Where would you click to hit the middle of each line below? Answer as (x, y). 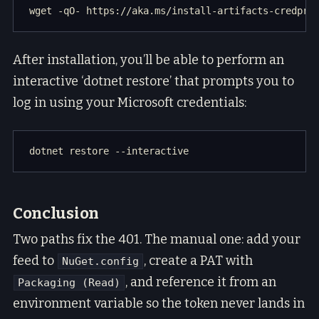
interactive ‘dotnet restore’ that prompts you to (153, 82)
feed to (35, 260)
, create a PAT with (198, 260)
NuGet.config (100, 261)
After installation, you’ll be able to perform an (148, 60)
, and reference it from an (201, 282)
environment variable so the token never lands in (159, 303)
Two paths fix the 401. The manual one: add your (157, 239)
